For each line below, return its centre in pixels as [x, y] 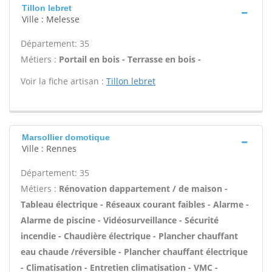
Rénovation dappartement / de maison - [143, 189]
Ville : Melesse [51, 19]
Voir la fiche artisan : [63, 81]
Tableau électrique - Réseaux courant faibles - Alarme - [135, 204]
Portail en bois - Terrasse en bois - [130, 59]
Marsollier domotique [66, 137]
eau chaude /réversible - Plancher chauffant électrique [134, 252]
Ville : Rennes [49, 148]
